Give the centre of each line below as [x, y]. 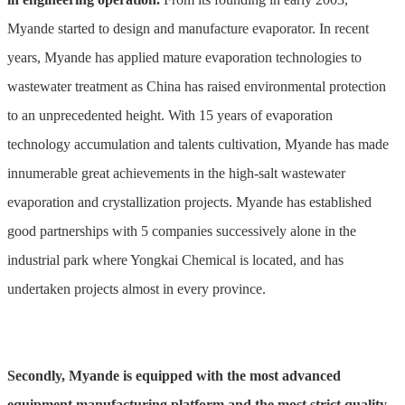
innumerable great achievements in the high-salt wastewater [176, 174]
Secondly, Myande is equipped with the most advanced [174, 376]
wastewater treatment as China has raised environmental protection [197, 87]
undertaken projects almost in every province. [137, 289]
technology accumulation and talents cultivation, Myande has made [198, 145]
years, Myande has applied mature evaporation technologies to [184, 58]
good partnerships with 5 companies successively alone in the [182, 231]
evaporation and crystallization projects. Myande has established [189, 202]
